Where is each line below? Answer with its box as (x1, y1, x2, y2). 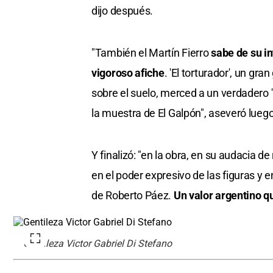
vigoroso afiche (91, 66, 165, 80)
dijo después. (91, 4, 154, 18)
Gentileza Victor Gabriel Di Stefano (23, 238, 172, 250)
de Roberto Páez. (91, 189, 174, 202)
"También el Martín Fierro (91, 46, 211, 60)
